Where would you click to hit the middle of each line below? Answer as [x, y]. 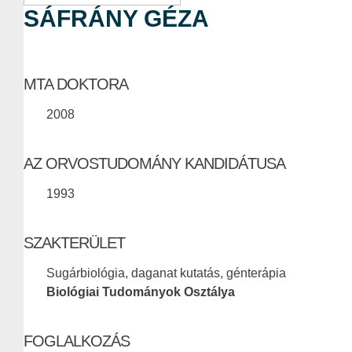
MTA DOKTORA [76, 84]
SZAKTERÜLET [74, 243]
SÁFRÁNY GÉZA [116, 19]
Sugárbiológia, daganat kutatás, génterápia [166, 273]
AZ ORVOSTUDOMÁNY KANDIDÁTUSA [154, 164]
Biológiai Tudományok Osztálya [141, 292]
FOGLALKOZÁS [77, 341]
